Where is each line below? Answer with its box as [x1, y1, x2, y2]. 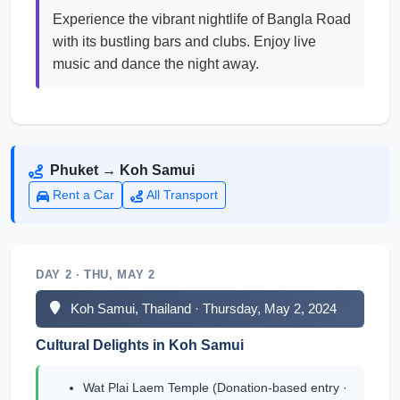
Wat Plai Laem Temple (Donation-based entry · [83, 380, 347, 395]
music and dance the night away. [53, 56, 259, 71]
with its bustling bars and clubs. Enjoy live [53, 34, 316, 49]
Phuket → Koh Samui [50, 162, 195, 178]
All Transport [146, 187, 218, 202]
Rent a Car [53, 187, 114, 202]
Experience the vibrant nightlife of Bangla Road [53, 12, 351, 27]
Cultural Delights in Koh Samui [36, 337, 244, 353]
